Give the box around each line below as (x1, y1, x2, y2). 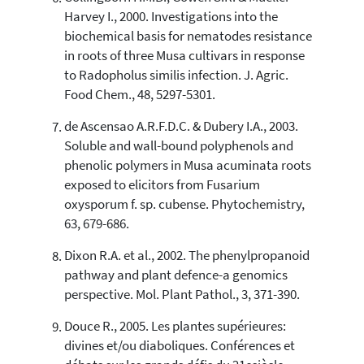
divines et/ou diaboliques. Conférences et (63, 337, 295, 355)
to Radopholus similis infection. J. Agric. (63, 67, 288, 84)
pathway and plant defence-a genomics (63, 266, 288, 284)
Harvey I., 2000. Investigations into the (63, 8, 278, 26)
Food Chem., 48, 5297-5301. (63, 86, 215, 104)
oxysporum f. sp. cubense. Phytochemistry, (63, 196, 305, 214)
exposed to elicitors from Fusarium (63, 176, 260, 194)
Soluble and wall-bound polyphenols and (63, 137, 293, 155)
